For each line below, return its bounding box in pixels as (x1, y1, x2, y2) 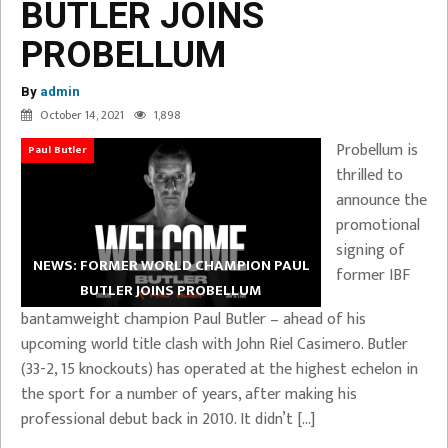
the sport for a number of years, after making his (21, 380, 357, 408)
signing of (336, 237, 405, 264)
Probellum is (336, 137, 418, 164)
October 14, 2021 (40, 105, 124, 125)
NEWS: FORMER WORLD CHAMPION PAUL (32, 252, 310, 278)
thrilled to (336, 162, 403, 189)
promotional (336, 212, 420, 239)
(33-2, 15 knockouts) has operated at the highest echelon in (21, 355, 418, 383)
